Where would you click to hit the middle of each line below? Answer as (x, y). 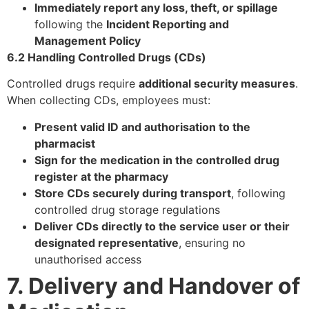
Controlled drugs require (73, 84)
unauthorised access (88, 259)
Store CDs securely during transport (133, 193)
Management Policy (88, 41)
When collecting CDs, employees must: (109, 100)
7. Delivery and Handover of (153, 286)
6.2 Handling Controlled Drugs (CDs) (107, 58)
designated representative (107, 242)
